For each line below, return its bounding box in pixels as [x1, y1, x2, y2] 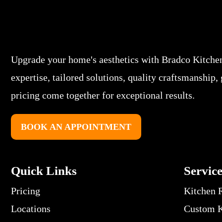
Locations [11, 203, 51, 214]
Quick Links [11, 164, 77, 177]
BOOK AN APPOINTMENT [21, 121, 131, 132]
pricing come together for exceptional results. [11, 89, 195, 101]
